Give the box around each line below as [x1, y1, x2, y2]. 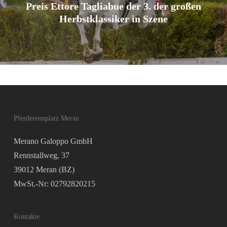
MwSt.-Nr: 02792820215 [13, 179, 95, 188]
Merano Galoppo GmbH [13, 137, 93, 145]
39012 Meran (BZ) [13, 165, 74, 174]
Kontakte [13, 213, 40, 220]
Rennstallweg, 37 [13, 151, 69, 160]
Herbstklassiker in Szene [59, 13, 168, 24]
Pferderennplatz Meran [13, 115, 79, 122]
